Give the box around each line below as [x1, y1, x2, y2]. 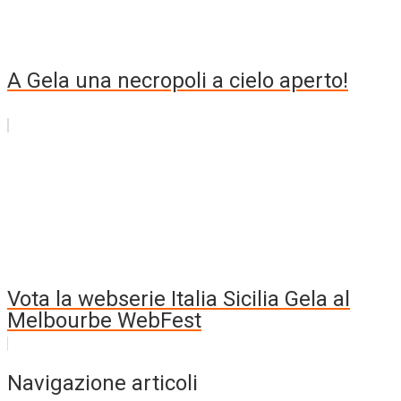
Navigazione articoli [7, 371, 198, 397]
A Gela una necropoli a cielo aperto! [7, 68, 348, 94]
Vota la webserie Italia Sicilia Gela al [7, 286, 350, 312]
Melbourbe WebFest [7, 308, 201, 334]
